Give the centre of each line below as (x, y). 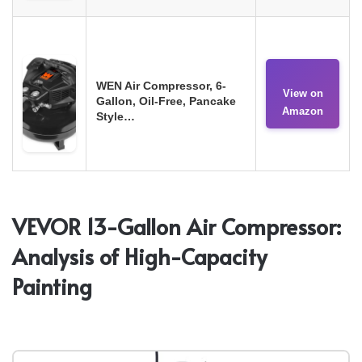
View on (303, 93)
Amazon (303, 111)
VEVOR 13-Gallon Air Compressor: (177, 226)
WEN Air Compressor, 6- (161, 85)
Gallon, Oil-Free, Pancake (166, 101)
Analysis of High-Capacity (139, 256)
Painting (52, 286)
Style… (116, 116)
